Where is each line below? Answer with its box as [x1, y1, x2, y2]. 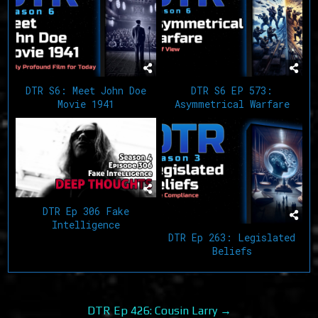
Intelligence [52, 217, 121, 231]
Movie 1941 [57, 97, 115, 111]
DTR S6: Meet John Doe [26, 84, 147, 98]
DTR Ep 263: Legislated [168, 230, 296, 244]
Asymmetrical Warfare [174, 97, 290, 111]
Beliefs [212, 243, 252, 258]
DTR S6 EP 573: [191, 84, 273, 98]
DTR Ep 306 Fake [43, 204, 130, 218]
